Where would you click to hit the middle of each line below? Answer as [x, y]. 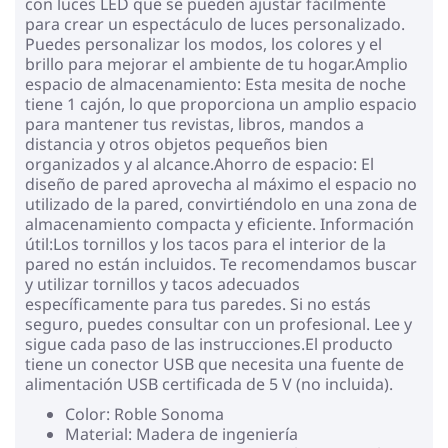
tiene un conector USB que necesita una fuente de [214, 363]
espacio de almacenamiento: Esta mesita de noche [215, 83]
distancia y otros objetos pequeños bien [176, 143]
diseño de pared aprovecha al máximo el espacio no [221, 183]
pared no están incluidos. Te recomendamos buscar [221, 263]
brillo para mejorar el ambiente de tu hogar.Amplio [216, 63]
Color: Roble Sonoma [144, 413]
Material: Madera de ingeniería [181, 433]
